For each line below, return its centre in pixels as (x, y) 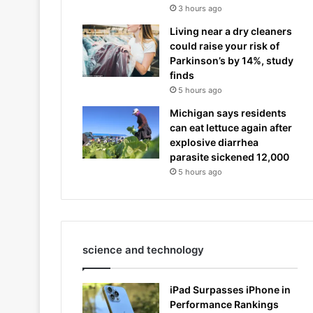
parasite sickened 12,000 (230, 156)
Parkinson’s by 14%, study (232, 60)
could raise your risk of (225, 45)
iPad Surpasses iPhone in (230, 289)
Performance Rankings (224, 304)
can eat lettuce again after (231, 127)
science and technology (143, 249)
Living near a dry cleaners (231, 31)
